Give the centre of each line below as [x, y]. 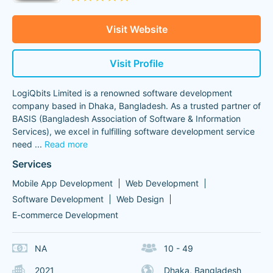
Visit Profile [136, 63]
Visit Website [136, 29]
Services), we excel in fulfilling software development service [133, 131]
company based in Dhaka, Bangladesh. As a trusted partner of [136, 106]
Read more [66, 144]
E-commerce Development [65, 215]
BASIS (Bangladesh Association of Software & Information [126, 119]
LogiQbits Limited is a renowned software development [122, 93]
